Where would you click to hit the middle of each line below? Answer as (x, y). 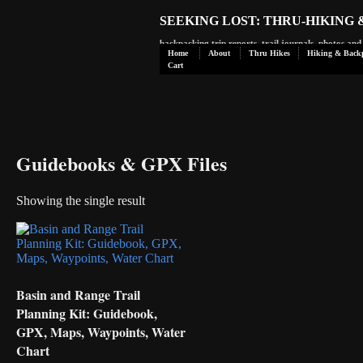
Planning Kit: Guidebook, (87, 313)
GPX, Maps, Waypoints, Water (101, 331)
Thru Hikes (269, 53)
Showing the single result (81, 200)
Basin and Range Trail (78, 294)
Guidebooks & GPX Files (122, 163)
